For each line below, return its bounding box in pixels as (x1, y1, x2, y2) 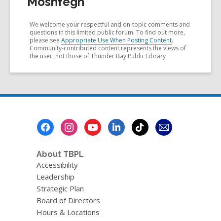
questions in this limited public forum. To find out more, (30, 28, 185, 37)
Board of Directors (36, 195, 100, 205)
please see (30, 36, 61, 44)
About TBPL (36, 149, 84, 159)
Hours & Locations (36, 207, 100, 217)
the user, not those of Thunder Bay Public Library (30, 52, 166, 60)
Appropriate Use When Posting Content (61, 36, 172, 44)
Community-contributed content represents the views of (30, 44, 186, 52)
